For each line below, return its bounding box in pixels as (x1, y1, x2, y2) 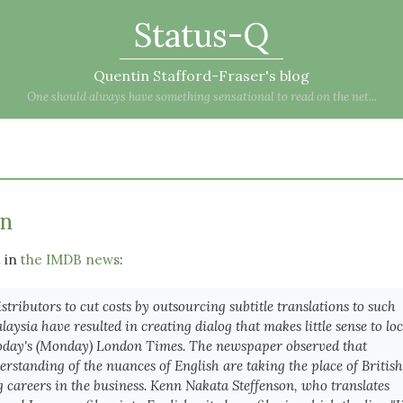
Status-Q (134, 14, 269, 56)
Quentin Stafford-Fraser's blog (94, 67, 309, 85)
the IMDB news (21, 251, 120, 268)
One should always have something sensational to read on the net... (26, 89, 377, 104)
